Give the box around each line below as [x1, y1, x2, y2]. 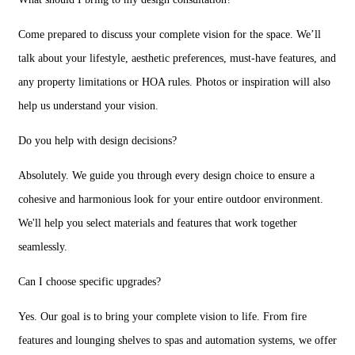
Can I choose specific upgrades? [18, 276, 161, 288]
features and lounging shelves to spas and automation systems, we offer [18, 334, 337, 346]
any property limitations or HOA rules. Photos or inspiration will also [18, 76, 330, 88]
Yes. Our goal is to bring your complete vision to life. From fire [18, 311, 307, 323]
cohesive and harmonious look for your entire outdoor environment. [18, 193, 323, 205]
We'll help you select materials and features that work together [18, 217, 297, 229]
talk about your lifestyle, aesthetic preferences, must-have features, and [18, 52, 336, 64]
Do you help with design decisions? [18, 135, 177, 147]
